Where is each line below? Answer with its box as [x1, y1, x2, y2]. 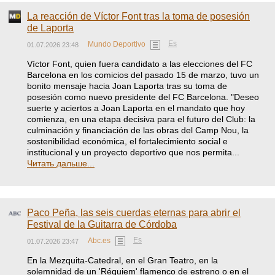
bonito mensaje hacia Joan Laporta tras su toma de [27, 81, 227, 91]
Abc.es [88, 236, 110, 246]
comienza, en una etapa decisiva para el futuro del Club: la [27, 114, 255, 124]
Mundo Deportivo [88, 40, 145, 49]
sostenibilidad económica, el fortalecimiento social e [27, 136, 228, 146]
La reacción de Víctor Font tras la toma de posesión [27, 11, 250, 21]
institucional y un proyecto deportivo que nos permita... [27, 147, 239, 157]
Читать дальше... [27, 158, 95, 168]
